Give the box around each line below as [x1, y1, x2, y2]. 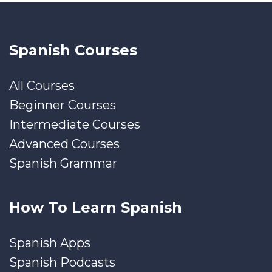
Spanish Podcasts [9, 254, 115, 270]
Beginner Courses [9, 97, 116, 112]
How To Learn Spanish [9, 198, 182, 216]
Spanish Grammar [9, 155, 117, 171]
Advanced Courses [9, 136, 120, 151]
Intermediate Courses [9, 117, 140, 132]
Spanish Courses [9, 41, 137, 59]
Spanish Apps [9, 235, 90, 250]
